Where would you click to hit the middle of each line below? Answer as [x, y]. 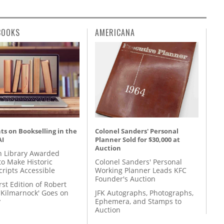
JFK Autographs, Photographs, [144, 193]
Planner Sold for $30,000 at [137, 139]
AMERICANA [115, 32]
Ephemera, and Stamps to [138, 201]
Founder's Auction [125, 178]
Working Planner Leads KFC [141, 170]
